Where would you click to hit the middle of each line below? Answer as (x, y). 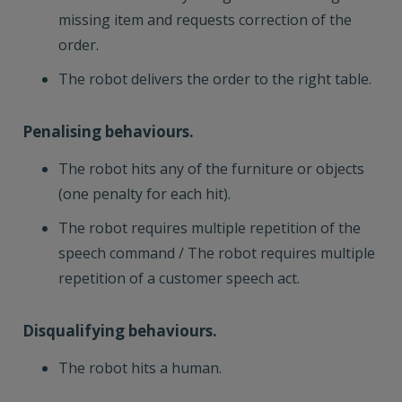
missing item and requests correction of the (205, 20)
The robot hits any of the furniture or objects (211, 169)
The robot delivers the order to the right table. (215, 79)
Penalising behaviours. (108, 131)
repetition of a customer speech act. (179, 278)
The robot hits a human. (140, 368)
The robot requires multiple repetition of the (210, 228)
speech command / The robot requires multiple (217, 253)
